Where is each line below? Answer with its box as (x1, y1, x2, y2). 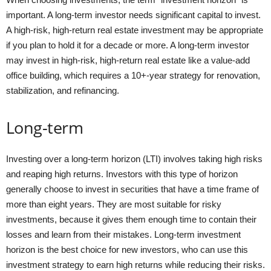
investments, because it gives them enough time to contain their (6, 214, 256, 224)
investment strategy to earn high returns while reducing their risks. (6, 259, 265, 270)
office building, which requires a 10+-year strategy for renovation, (6, 70, 260, 80)
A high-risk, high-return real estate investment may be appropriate (6, 24, 263, 35)
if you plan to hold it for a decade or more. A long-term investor (6, 39, 249, 50)
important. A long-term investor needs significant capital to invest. (6, 9, 261, 20)
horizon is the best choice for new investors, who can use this (6, 244, 248, 255)
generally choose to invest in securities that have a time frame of (6, 183, 259, 194)
